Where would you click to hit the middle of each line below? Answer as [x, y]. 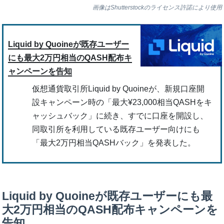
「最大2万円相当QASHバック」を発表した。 [113, 143]
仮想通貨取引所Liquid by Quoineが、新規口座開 [118, 89]
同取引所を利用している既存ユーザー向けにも [116, 129]
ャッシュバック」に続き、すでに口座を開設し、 [120, 116]
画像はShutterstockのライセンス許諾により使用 [157, 8]
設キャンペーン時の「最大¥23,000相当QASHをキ [122, 102]
